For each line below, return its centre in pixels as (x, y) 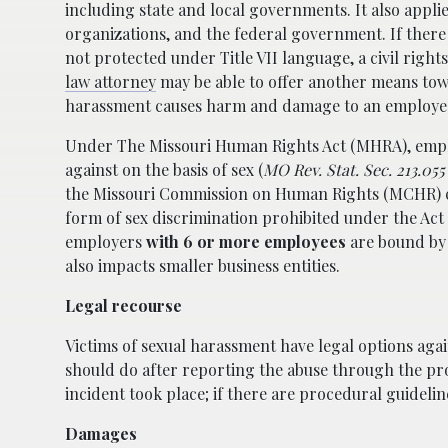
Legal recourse (123, 305)
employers (105, 241)
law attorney (110, 81)
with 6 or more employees (246, 241)
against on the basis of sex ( (164, 169)
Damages (101, 433)
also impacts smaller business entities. (202, 265)
